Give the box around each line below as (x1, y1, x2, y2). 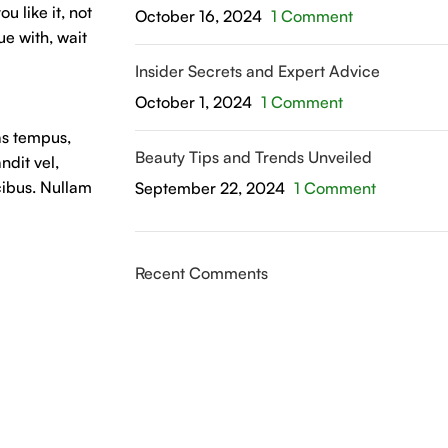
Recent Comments (134, 263, 268, 283)
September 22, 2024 (134, 178, 285, 198)
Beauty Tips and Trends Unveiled (134, 147, 372, 167)
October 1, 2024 (134, 92, 252, 112)
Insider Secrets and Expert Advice (134, 61, 380, 81)
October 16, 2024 (134, 6, 262, 26)
